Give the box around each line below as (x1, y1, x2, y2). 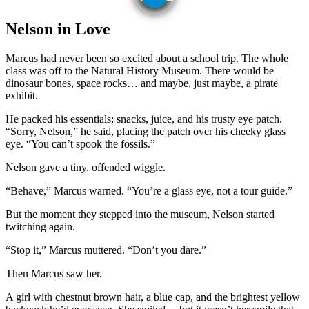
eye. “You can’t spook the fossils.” (6, 137, 155, 150)
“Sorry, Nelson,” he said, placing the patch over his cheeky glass (6, 125, 286, 137)
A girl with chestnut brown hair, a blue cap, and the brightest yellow (6, 290, 300, 303)
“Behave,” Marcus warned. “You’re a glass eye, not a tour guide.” (6, 184, 292, 197)
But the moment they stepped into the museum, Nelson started (6, 208, 275, 220)
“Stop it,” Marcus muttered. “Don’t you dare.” (6, 243, 206, 256)
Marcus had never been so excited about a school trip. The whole (6, 52, 288, 64)
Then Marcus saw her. (6, 267, 102, 279)
